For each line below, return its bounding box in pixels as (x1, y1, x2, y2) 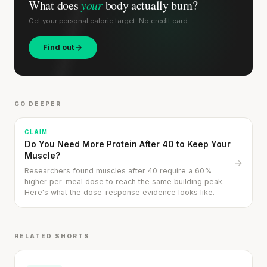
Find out (43, 43, 74, 52)
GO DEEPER (14, 100, 61, 108)
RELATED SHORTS (14, 232, 90, 240)
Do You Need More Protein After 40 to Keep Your (24, 139, 231, 150)
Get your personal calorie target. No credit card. (29, 17, 190, 26)
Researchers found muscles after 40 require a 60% (24, 166, 212, 176)
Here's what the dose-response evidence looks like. (24, 188, 215, 197)
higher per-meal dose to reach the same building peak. (24, 177, 224, 187)
